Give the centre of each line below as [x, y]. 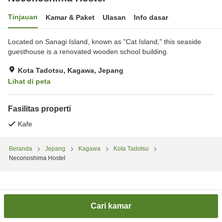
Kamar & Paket [70, 17]
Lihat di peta [29, 81]
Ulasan [114, 17]
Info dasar [151, 17]
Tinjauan [23, 17]
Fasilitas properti [39, 109]
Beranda [21, 149]
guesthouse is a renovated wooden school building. [88, 52]
